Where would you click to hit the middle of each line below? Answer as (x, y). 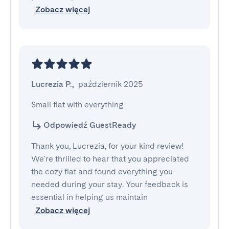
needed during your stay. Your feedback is (110, 184)
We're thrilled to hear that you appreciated (110, 159)
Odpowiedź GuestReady (90, 125)
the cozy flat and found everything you (102, 171)
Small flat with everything (77, 105)
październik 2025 (111, 84)
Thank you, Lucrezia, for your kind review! (108, 146)
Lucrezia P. (52, 84)
